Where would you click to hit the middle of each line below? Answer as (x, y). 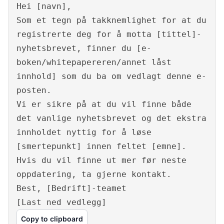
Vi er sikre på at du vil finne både (104, 104)
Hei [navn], (44, 6)
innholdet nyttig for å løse (84, 132)
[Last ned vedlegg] (61, 202)
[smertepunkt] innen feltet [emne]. (101, 146)
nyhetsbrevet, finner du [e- (84, 48)
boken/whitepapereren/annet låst (94, 62)
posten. (34, 90)
